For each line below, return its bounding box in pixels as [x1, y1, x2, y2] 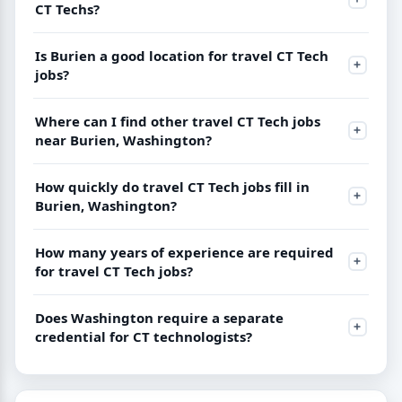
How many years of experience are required [35, 242, 334, 261]
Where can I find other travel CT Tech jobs [35, 111, 320, 130]
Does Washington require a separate [35, 308, 284, 327]
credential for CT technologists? [35, 327, 252, 345]
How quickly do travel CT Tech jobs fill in [35, 177, 310, 196]
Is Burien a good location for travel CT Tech [35, 46, 328, 65]
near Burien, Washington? [35, 130, 212, 149]
